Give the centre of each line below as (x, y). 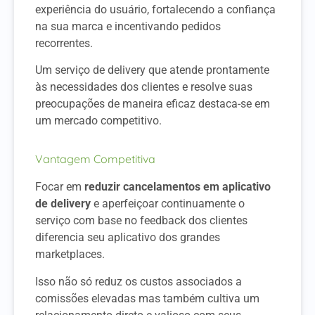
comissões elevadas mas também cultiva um (147, 298)
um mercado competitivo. (98, 121)
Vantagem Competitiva (95, 159)
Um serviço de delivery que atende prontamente (152, 70)
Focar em (60, 187)
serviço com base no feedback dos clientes (141, 221)
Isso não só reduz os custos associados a (139, 281)
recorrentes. (64, 43)
